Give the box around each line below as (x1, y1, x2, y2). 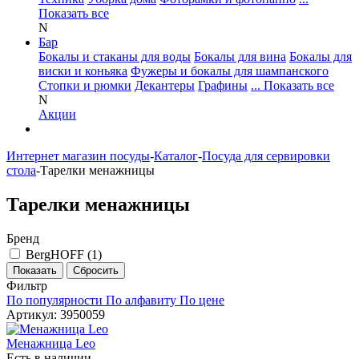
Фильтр (6, 278, 47, 292)
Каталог (154, 149, 198, 163)
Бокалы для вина (194, 50, 286, 63)
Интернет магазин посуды (6, 149, 150, 163)
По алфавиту (106, 292, 176, 307)
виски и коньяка (38, 64, 127, 78)
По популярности (6, 292, 103, 307)
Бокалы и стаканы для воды (38, 50, 191, 63)
